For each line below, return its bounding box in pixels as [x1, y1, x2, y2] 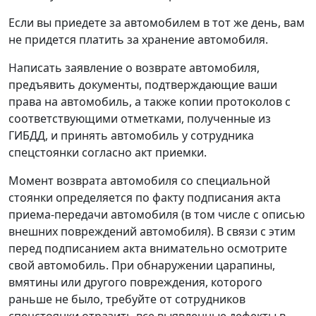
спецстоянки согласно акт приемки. [8, 144, 207, 160]
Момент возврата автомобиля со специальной [8, 172, 270, 188]
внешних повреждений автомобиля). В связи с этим [8, 223, 296, 239]
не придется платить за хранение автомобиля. [8, 31, 268, 47]
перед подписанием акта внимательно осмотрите [8, 240, 287, 256]
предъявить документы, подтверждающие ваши [8, 76, 277, 92]
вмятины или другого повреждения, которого [8, 274, 262, 290]
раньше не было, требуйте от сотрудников [8, 291, 245, 307]
